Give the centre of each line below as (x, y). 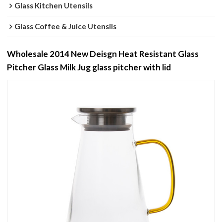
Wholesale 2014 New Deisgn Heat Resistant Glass (103, 54)
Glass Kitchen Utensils (54, 6)
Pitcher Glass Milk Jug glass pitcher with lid (89, 67)
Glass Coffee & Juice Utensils (66, 27)
